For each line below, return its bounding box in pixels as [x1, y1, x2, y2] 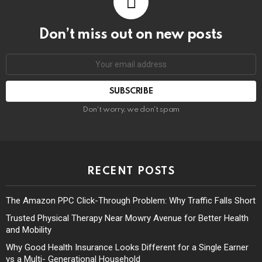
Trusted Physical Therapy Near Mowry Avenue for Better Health [6, 213, 249, 224]
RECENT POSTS [87, 166, 175, 177]
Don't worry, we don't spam [82, 106, 180, 114]
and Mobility [6, 225, 51, 236]
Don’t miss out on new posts [39, 27, 223, 43]
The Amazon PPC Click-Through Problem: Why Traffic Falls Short [6, 195, 256, 206]
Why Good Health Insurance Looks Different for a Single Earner [6, 242, 249, 253]
